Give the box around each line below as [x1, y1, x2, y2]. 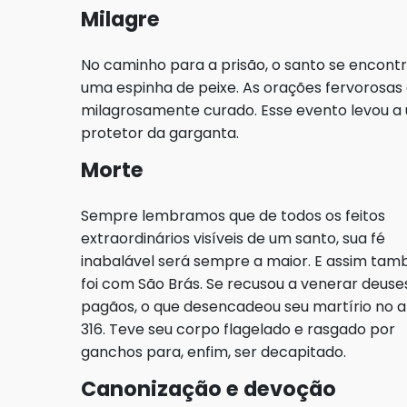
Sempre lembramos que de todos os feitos [81, 205, 385, 227]
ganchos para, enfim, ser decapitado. [81, 342, 350, 363]
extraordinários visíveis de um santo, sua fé [81, 228, 385, 250]
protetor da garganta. [81, 123, 239, 144]
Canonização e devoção [81, 374, 336, 404]
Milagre [81, 5, 160, 35]
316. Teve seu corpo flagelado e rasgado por [81, 319, 395, 341]
